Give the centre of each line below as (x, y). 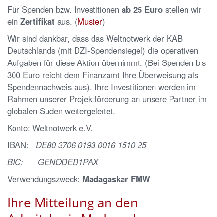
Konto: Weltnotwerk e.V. (50, 128)
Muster (90, 21)
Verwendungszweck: (45, 178)
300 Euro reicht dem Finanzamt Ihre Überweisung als (103, 74)
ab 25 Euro (142, 9)
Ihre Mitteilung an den (73, 202)
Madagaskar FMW (116, 178)
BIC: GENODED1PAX (53, 162)
